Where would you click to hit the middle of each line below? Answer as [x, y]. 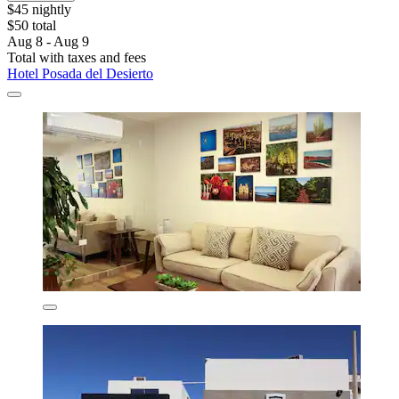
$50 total [32, 26]
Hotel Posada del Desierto [80, 74]
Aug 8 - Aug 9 [48, 42]
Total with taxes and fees [77, 58]
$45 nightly [39, 10]
